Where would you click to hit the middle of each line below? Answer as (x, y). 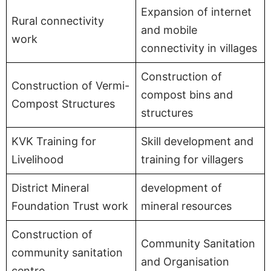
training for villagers (192, 159)
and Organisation (185, 261)
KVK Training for (54, 141)
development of (181, 188)
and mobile (169, 30)
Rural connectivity (58, 21)
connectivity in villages (199, 48)
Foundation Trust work (70, 206)
